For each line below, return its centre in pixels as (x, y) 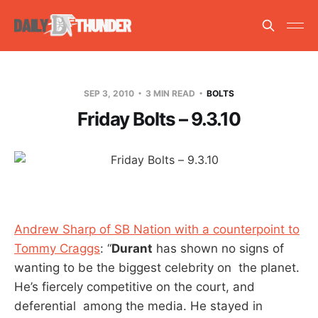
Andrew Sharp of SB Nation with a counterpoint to (157, 229)
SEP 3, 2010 (110, 93)
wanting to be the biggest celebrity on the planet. (157, 267)
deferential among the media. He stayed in (138, 306)
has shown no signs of (218, 248)
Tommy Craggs (57, 248)
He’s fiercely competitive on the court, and (135, 286)
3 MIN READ (170, 93)
